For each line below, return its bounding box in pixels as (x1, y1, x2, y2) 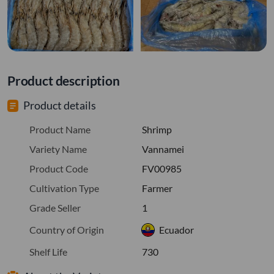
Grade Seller (29, 201, 81, 213)
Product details (23, 98, 96, 112)
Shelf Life (29, 245, 67, 257)
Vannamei (142, 143, 184, 155)
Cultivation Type (29, 182, 99, 194)
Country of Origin (29, 223, 104, 235)
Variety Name (29, 143, 87, 155)
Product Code (29, 162, 88, 174)
